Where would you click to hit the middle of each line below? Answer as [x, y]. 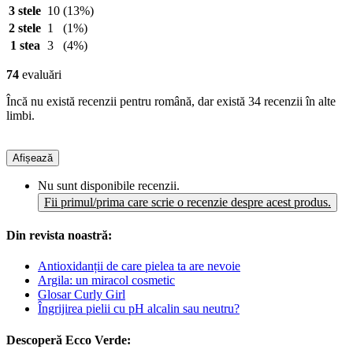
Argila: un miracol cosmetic [106, 281]
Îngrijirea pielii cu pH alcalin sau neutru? [139, 309]
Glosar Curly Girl [82, 295]
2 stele [25, 28]
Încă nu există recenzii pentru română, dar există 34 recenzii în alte [171, 101]
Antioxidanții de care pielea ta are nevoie [139, 266]
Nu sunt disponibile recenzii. [109, 185]
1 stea [25, 45]
